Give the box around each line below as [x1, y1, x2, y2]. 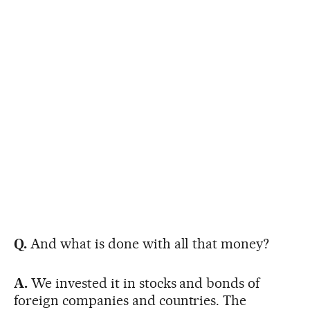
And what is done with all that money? [26, 235, 270, 252]
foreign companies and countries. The [14, 291, 247, 309]
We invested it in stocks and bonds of [27, 274, 260, 291]
